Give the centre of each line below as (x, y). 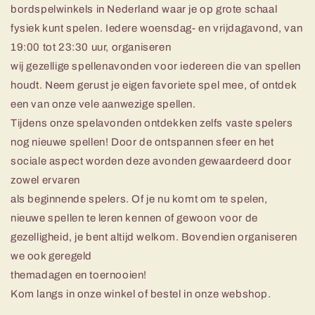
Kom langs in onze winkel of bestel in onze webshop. (141, 294)
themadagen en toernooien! (79, 275)
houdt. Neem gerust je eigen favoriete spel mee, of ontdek (154, 85)
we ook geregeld (51, 256)
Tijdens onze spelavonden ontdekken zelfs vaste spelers (152, 123)
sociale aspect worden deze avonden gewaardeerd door (151, 161)
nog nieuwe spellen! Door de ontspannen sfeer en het (142, 142)
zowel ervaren (45, 180)
